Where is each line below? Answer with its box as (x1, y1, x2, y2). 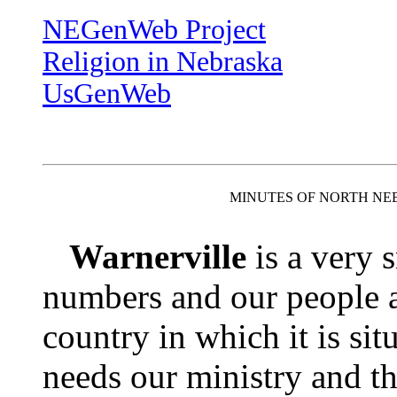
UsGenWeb (43, 78, 171, 109)
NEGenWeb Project (43, 14, 266, 45)
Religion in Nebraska (43, 46, 283, 77)
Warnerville (69, 237, 246, 276)
